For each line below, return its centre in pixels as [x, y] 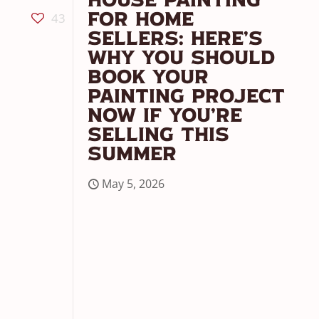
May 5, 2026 [133, 184]
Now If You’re [165, 117]
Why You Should [181, 59]
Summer [132, 155]
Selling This [158, 136]
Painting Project [186, 98]
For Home [141, 21]
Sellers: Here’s [175, 40]
